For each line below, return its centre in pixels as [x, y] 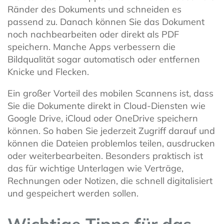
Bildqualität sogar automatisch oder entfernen [104, 59]
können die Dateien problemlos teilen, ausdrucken [111, 143]
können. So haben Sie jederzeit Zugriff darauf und [111, 131]
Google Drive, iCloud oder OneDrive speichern [103, 118]
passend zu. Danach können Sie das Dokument [106, 22]
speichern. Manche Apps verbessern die [91, 47]
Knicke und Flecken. [48, 72]
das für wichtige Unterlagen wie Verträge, [95, 168]
